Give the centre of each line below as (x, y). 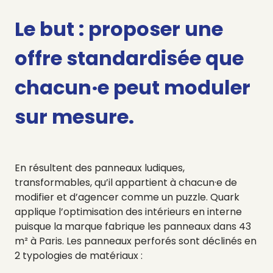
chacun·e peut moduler (133, 87)
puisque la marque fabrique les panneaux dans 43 (133, 226)
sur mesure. (74, 116)
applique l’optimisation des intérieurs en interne (128, 211)
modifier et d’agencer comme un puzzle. (112, 197)
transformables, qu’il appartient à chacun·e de (126, 182)
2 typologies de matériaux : (79, 255)
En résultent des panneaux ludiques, (100, 168)
